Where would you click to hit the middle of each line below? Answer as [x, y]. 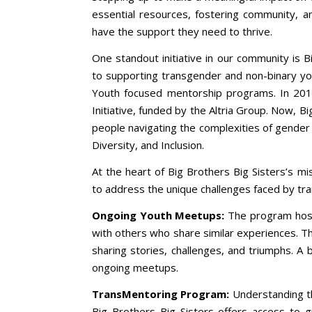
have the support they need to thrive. [182, 31]
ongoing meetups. [135, 267]
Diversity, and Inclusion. [148, 145]
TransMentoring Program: [161, 294]
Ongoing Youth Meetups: [158, 215]
